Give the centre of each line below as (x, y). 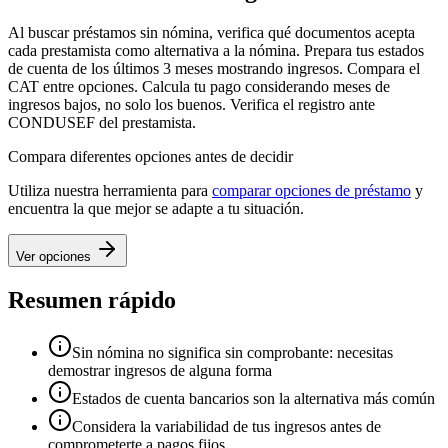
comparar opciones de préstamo (311, 190)
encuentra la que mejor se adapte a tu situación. (156, 208)
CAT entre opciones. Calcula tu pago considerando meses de (199, 86)
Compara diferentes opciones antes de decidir (150, 156)
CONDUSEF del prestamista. (102, 122)
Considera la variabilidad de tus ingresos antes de (226, 426)
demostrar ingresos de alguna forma (160, 370)
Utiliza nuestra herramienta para (108, 190)
